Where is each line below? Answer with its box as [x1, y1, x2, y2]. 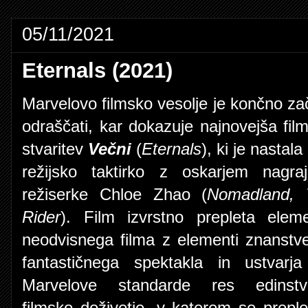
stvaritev [22, 140, 88, 158]
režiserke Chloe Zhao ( [22, 185, 208, 203]
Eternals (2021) [22, 58, 173, 82]
